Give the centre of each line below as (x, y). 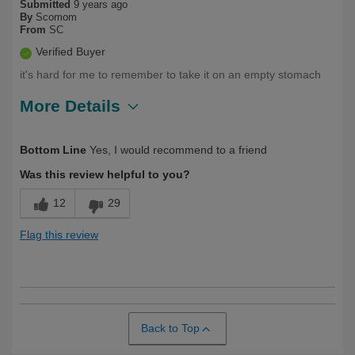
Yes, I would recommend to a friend (177, 150)
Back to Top (170, 328)
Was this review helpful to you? (105, 175)
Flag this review (59, 235)
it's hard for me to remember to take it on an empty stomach (170, 75)
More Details (70, 106)
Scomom (56, 17)
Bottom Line (53, 150)
